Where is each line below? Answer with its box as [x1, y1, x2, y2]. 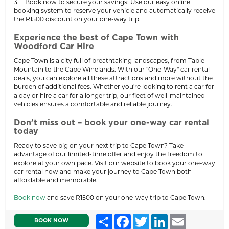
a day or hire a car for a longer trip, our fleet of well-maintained [14, 91, 205, 99]
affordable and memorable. [14, 176, 98, 184]
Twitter [149, 213, 171, 221]
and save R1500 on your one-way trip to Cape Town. [45, 193, 206, 201]
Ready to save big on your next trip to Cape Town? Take [14, 141, 184, 149]
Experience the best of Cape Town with [14, 33, 179, 42]
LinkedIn [168, 213, 194, 221]
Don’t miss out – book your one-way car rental [14, 118, 209, 127]
